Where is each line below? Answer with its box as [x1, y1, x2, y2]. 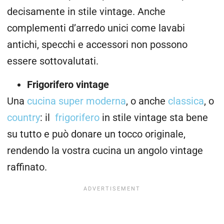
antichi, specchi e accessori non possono [7, 39, 187, 51]
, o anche [126, 95, 168, 107]
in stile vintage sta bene [99, 112, 208, 124]
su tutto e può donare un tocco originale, [7, 128, 185, 140]
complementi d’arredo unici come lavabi [7, 22, 185, 34]
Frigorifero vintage [27, 79, 109, 91]
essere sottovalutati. [7, 55, 98, 67]
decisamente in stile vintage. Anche [7, 6, 165, 18]
